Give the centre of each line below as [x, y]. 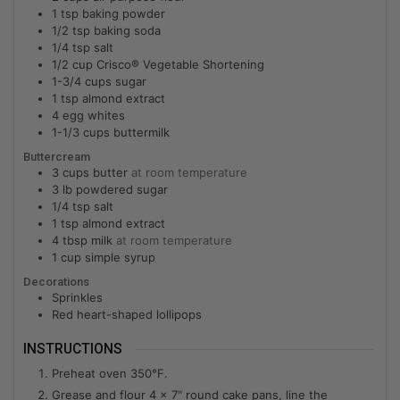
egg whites [94, 115]
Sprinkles [77, 298]
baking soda [127, 30]
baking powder [124, 13]
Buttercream [57, 156]
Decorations [56, 282]
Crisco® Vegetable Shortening [180, 64]
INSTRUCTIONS [73, 350]
